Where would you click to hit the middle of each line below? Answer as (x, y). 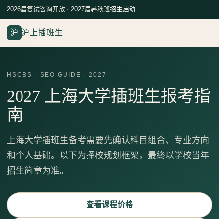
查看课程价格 (109, 205)
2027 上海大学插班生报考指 (109, 96)
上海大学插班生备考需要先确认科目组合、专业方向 (108, 140)
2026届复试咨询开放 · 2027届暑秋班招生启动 (71, 9)
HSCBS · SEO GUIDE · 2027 (57, 75)
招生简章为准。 (38, 171)
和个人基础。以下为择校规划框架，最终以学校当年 (108, 155)
